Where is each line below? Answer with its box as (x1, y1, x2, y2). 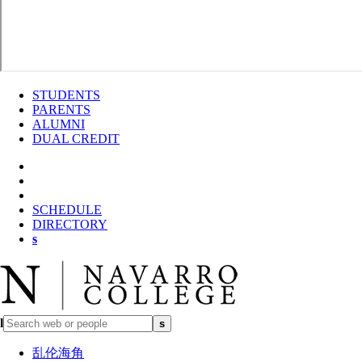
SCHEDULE (32, 203, 102, 217)
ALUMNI (32, 117, 85, 131)
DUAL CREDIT (32, 132, 120, 145)
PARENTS (32, 103, 90, 116)
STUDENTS (32, 88, 100, 102)
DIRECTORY (32, 217, 107, 231)
